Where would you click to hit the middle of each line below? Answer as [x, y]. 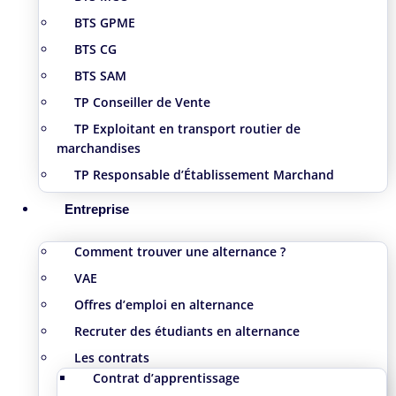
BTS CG [95, 49]
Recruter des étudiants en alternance [187, 331]
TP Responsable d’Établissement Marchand [204, 174]
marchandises [98, 148]
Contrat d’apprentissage [166, 377]
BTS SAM [100, 75]
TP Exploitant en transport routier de [187, 128]
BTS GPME [104, 22]
